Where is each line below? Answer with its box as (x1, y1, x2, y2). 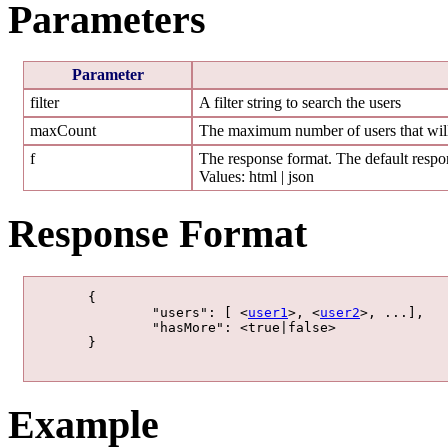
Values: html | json (199, 168, 314, 186)
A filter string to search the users (199, 94, 401, 112)
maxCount (30, 122, 96, 140)
